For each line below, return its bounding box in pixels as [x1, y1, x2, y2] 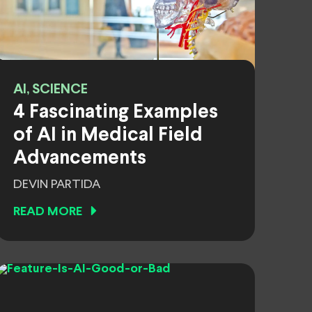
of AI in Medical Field [13, 127, 203, 145]
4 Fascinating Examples [13, 104, 218, 122]
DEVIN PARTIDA [13, 178, 100, 191]
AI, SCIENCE [13, 83, 88, 96]
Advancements [13, 150, 146, 168]
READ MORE [13, 206, 82, 218]
